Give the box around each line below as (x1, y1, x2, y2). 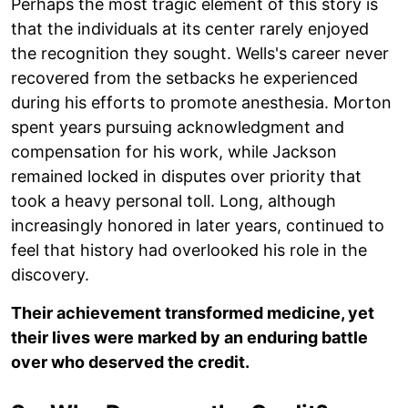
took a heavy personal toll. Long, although (11, 190, 336, 210)
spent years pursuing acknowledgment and (11, 117, 344, 137)
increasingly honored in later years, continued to (11, 215, 384, 235)
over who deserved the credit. (11, 352, 250, 372)
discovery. (11, 264, 89, 284)
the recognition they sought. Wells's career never (11, 43, 389, 63)
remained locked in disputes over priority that (11, 166, 362, 186)
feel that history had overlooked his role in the (11, 240, 367, 260)
